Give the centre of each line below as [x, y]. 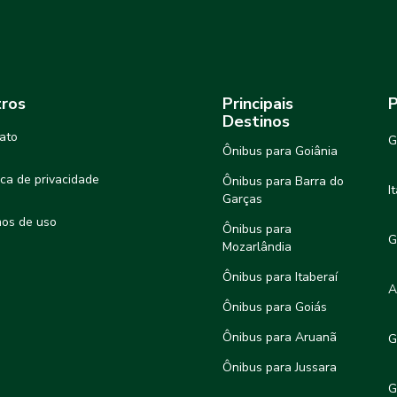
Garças [242, 198]
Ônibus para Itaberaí [280, 276]
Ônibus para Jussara [280, 367]
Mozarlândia [257, 246]
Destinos [256, 121]
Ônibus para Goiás [275, 307]
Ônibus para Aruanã [280, 337]
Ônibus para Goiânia [280, 151]
